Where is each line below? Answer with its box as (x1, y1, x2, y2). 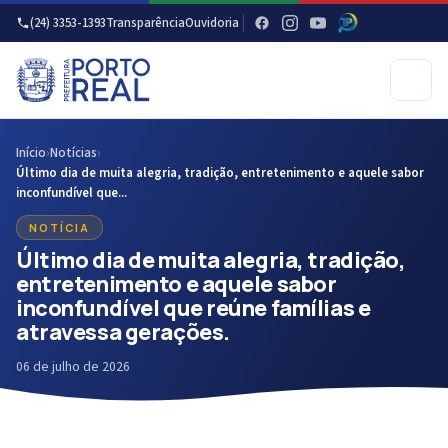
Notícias (50, 144, 97, 162)
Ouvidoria (185, 14, 239, 32)
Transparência (106, 14, 185, 32)
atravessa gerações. (16, 317, 230, 346)
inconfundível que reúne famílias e (16, 293, 371, 322)
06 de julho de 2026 (16, 357, 130, 376)
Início (16, 144, 46, 162)
